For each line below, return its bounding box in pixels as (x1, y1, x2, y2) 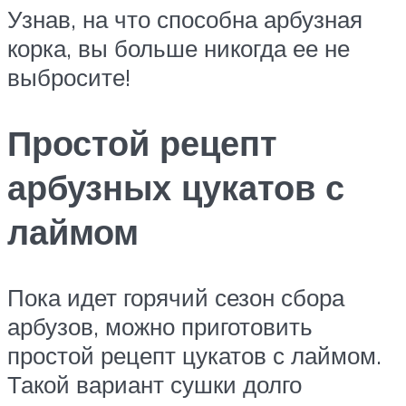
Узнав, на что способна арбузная (7, 5, 362, 34)
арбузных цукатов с (7, 164, 344, 209)
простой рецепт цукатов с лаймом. (7, 340, 382, 370)
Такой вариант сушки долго (7, 369, 302, 399)
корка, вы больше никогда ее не (7, 34, 350, 63)
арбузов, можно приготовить (7, 311, 313, 341)
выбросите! (7, 63, 130, 92)
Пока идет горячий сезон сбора (7, 282, 344, 312)
